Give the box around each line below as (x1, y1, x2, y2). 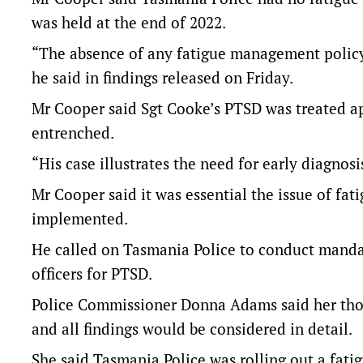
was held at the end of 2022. (32, 12, 226, 32)
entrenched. (32, 122, 114, 143)
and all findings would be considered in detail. (32, 318, 352, 339)
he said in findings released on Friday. (32, 67, 293, 88)
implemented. (32, 208, 128, 228)
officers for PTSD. (32, 263, 152, 284)
